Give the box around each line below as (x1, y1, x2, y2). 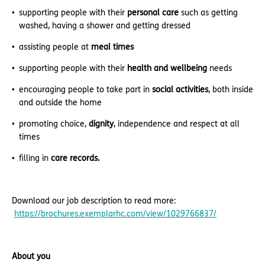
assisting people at (19, 42, 91, 52)
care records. (51, 153, 99, 163)
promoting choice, (19, 119, 89, 129)
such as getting (179, 8, 238, 18)
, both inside (208, 85, 253, 95)
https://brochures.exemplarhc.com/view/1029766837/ (14, 209, 216, 219)
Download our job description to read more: (12, 196, 176, 206)
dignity (89, 119, 114, 129)
